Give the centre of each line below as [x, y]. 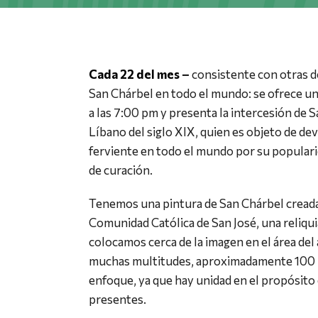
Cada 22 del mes [134, 75]
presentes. [117, 300]
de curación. [120, 170]
